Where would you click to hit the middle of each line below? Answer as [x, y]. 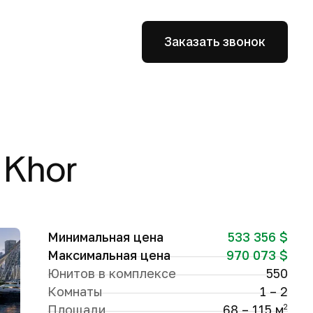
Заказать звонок [215, 42]
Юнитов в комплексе [111, 273]
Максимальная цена [109, 255]
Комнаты [75, 291]
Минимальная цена [105, 237]
